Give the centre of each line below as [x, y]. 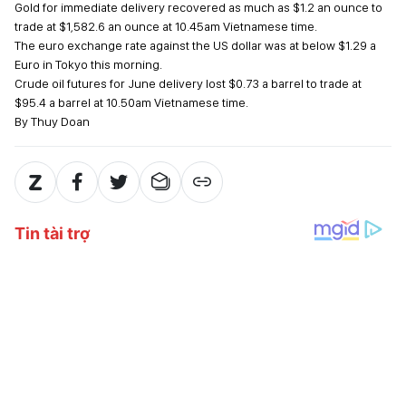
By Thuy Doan [52, 121]
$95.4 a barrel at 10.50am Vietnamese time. [131, 102]
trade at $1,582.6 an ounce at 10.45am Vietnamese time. [166, 26]
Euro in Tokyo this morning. [88, 64]
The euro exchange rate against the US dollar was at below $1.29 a [195, 45]
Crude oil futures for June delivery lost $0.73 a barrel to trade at [188, 83]
